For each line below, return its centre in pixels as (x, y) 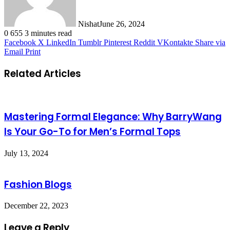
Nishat (89, 24)
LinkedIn (61, 42)
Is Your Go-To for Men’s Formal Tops (92, 132)
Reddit (144, 42)
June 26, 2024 (122, 24)
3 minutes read (47, 33)
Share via (210, 42)
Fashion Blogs (38, 184)
